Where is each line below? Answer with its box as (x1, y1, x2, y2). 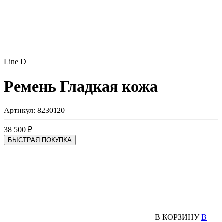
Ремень (4, 77, 56, 95)
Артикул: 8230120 (4, 106, 65, 115)
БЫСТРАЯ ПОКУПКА (8, 136, 72, 144)
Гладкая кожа (60, 77, 158, 95)
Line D (4, 57, 26, 66)
